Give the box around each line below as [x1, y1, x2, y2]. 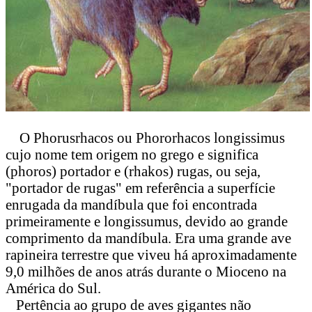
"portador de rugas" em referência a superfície [6, 180, 275, 196]
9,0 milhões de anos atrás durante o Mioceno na [6, 263, 286, 280]
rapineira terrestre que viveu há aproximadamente [6, 247, 297, 263]
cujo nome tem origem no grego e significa [6, 146, 258, 163]
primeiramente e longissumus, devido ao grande [6, 213, 288, 230]
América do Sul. [6, 280, 101, 297]
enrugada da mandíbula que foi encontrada [6, 196, 257, 213]
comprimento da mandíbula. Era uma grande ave [6, 230, 291, 247]
